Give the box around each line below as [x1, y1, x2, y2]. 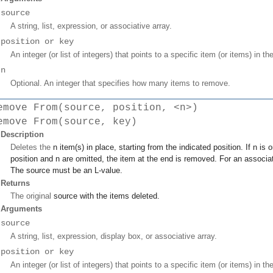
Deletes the [10, 143, 53, 152]
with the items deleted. [77, 191, 160, 201]
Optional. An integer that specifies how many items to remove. [10, 78, 230, 88]
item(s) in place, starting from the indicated [57, 143, 213, 152]
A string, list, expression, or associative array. [10, 21, 172, 30]
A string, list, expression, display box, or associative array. [10, 232, 217, 241]
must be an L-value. [50, 166, 122, 175]
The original [10, 191, 54, 201]
